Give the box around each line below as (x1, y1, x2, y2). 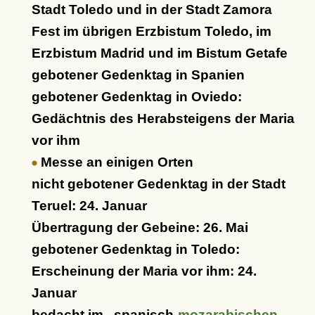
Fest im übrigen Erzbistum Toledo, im (31, 24, 271, 39)
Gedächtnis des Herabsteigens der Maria (31, 111, 295, 126)
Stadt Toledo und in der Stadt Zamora (31, 2, 272, 17)
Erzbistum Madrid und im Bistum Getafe (31, 46, 288, 60)
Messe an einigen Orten (37, 155, 193, 169)
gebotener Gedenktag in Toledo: (31, 242, 240, 257)
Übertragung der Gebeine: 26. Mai (31, 220, 248, 235)
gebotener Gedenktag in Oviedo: (31, 89, 242, 104)
